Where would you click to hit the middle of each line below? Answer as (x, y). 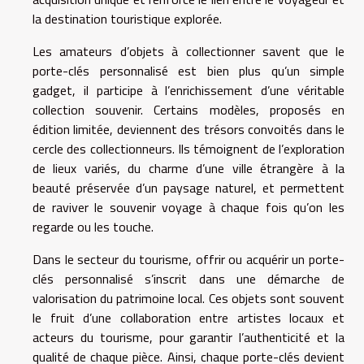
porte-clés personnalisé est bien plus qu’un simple (188, 70)
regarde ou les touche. (93, 226)
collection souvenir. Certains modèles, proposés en (188, 109)
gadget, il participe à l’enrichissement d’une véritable (188, 90)
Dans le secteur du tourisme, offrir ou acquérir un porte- (188, 259)
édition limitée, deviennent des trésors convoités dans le (188, 129)
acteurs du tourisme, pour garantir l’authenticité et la (188, 337)
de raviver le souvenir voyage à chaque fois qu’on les (188, 207)
